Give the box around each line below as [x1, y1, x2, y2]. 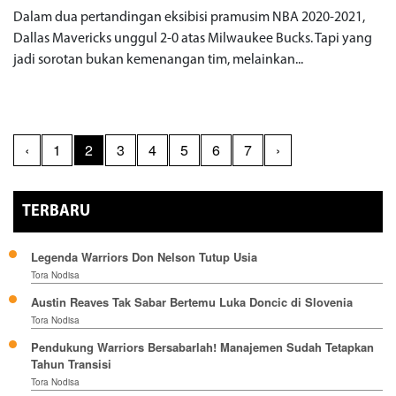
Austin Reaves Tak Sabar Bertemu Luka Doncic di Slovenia [31, 293, 353, 311]
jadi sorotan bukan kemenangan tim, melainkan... [13, 52, 303, 67]
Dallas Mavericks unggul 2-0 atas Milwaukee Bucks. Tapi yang [13, 31, 372, 46]
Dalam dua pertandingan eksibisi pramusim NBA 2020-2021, [13, 10, 365, 25]
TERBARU [22, 203, 90, 221]
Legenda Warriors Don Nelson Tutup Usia [31, 248, 257, 266]
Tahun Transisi [31, 355, 111, 373]
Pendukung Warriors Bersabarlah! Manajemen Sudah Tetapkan [31, 339, 374, 356]
